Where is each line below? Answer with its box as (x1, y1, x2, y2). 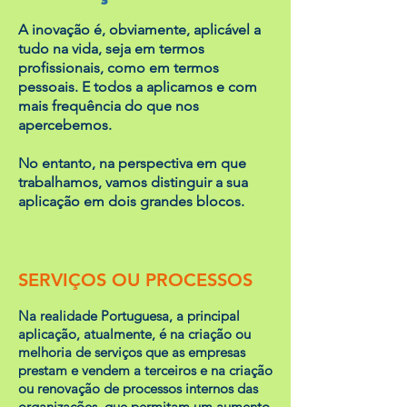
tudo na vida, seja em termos (18, 40, 204, 57)
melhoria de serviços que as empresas (18, 343, 245, 361)
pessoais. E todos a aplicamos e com (18, 78, 257, 95)
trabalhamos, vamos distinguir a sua (18, 174, 248, 191)
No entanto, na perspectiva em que (18, 154, 246, 172)
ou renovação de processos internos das (18, 380, 258, 397)
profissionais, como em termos (18, 59, 219, 76)
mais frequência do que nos (18, 97, 199, 114)
